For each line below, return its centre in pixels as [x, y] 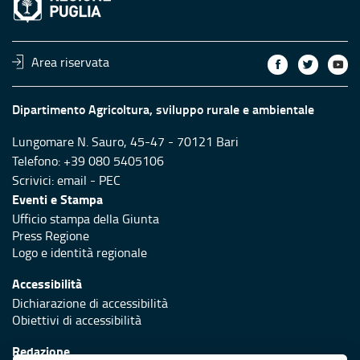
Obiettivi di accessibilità [77, 319]
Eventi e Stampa [57, 198]
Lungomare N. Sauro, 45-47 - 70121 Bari [125, 141]
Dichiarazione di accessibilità [90, 303]
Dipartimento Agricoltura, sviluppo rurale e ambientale [163, 108]
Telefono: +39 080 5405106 [88, 160]
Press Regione [51, 235]
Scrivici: [35, 180]
